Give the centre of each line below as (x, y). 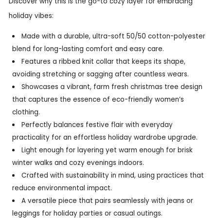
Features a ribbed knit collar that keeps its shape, (104, 61)
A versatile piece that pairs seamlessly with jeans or (108, 200)
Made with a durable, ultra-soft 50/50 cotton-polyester (114, 36)
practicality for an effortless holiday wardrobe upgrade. (105, 137)
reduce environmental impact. (62, 188)
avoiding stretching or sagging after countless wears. (100, 74)
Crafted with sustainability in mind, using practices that (113, 175)
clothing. (26, 112)
